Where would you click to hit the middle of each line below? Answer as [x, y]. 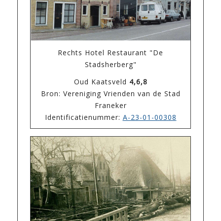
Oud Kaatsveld [101, 82]
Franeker [110, 106]
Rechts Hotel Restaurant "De [110, 53]
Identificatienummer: [84, 117]
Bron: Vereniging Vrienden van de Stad [110, 94]
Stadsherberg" [110, 65]
